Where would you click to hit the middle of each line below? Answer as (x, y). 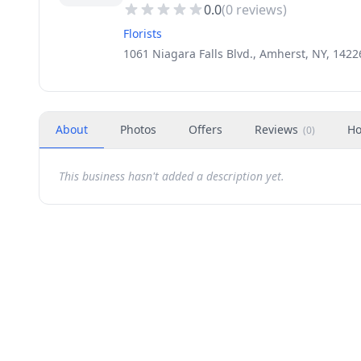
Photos (138, 129)
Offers (205, 129)
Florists (143, 33)
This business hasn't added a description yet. (172, 176)
